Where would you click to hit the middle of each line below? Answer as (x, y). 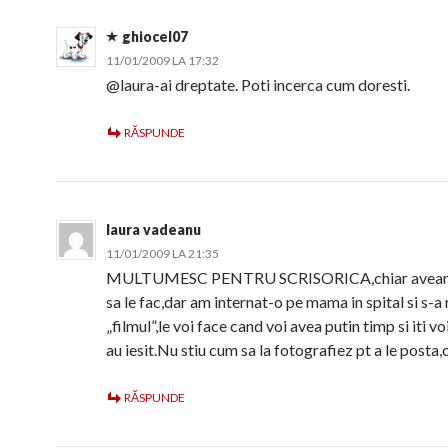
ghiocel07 (155, 36)
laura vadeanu (153, 229)
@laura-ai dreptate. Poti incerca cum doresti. (258, 84)
